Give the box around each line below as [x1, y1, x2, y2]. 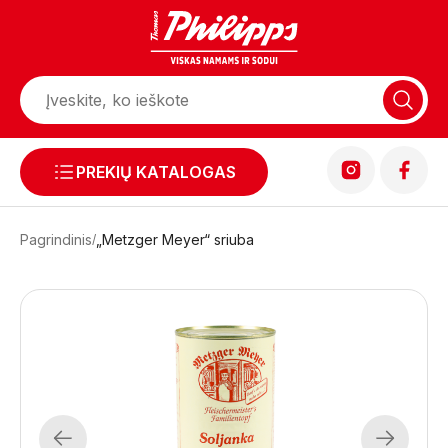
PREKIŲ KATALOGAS [76, 162, 236, 182]
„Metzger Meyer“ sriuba [96, 231, 254, 248]
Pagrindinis [20, 231, 92, 248]
